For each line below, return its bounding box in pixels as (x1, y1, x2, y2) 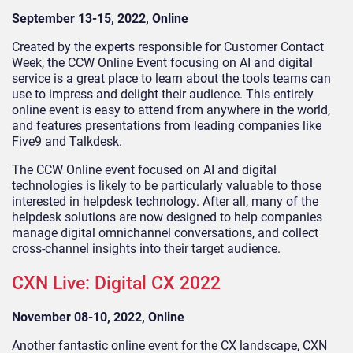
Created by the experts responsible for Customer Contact (12, 39, 324, 55)
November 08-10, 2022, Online (12, 310, 184, 325)
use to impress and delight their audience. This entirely (12, 87, 314, 102)
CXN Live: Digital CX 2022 (12, 273, 221, 295)
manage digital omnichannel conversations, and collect (12, 225, 318, 241)
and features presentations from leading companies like (12, 118, 321, 134)
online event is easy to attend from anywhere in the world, (12, 102, 330, 118)
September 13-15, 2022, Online (12, 11, 188, 27)
